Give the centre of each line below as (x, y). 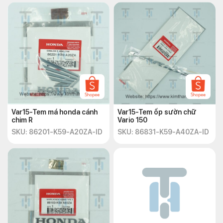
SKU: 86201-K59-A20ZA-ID (57, 132)
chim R (22, 120)
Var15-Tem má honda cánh (55, 112)
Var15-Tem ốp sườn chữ (157, 112)
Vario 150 (132, 120)
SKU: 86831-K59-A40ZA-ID (163, 132)
